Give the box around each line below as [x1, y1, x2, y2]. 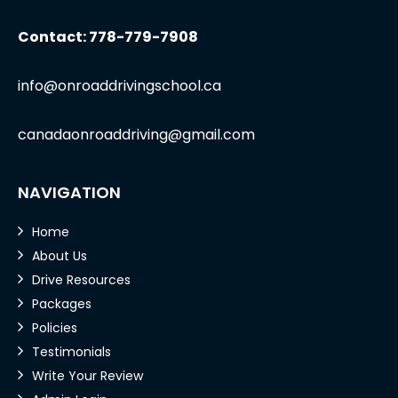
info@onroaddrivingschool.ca [18, 75, 221, 96]
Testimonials [32, 342, 111, 361]
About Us [32, 246, 87, 265]
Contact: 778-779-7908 [18, 26, 198, 47]
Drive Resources [32, 270, 131, 289]
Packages [32, 294, 92, 313]
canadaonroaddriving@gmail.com [18, 123, 255, 145]
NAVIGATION [18, 180, 121, 203]
